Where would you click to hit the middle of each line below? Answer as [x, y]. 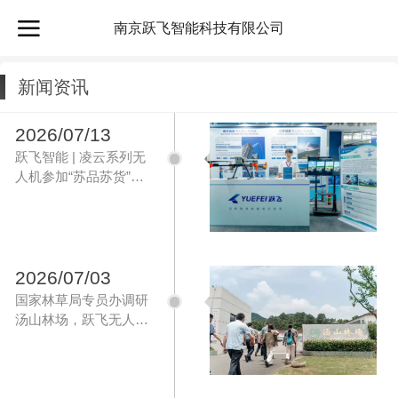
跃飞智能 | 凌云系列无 [81, 157]
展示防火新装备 [62, 339]
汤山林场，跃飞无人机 [82, 320]
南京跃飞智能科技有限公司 [199, 28]
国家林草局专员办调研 [82, 300]
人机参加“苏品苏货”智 [80, 177]
